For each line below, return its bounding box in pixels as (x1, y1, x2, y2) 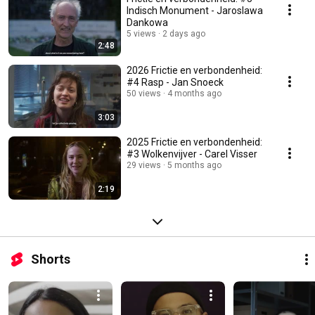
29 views (127, 160, 161, 171)
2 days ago (162, 29, 205, 39)
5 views (127, 29, 156, 39)
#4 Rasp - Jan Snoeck (127, 77, 224, 89)
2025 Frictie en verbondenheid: (127, 136, 262, 148)
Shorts (31, 252, 70, 267)
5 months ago (167, 160, 221, 171)
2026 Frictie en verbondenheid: (127, 65, 262, 77)
